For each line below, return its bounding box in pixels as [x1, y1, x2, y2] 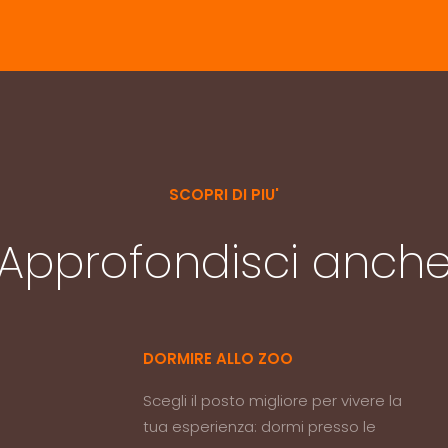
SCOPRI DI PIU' [168, 184, 279, 205]
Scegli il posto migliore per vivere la [142, 390, 402, 411]
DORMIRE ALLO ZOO [142, 348, 293, 369]
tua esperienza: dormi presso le [142, 416, 376, 437]
